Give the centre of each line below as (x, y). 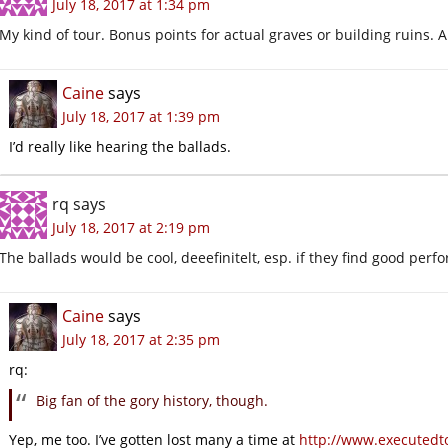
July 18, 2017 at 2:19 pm (131, 227)
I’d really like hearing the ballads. (120, 146)
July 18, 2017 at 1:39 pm (141, 116)
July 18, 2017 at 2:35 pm (141, 339)
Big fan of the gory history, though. (152, 400)
